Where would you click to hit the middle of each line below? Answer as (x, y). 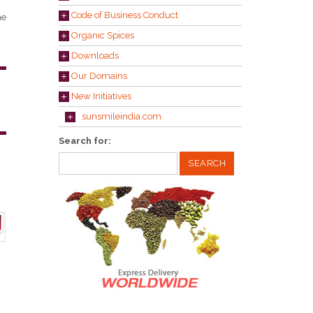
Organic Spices (101, 35)
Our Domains (98, 76)
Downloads (94, 56)
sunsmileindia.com (118, 116)
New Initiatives (100, 96)
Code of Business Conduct (123, 15)
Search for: (85, 141)
